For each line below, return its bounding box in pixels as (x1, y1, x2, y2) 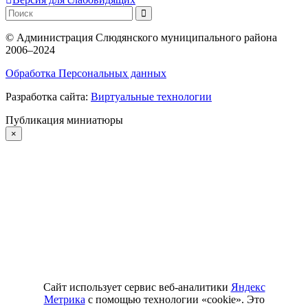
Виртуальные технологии (91, 90, 212, 102)
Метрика (43, 293, 85, 305)
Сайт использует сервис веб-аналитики (43, 280, 231, 293)
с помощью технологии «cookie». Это (85, 293, 265, 305)
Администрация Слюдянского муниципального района (14, 31, 277, 43)
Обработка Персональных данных (5, 67, 166, 79)
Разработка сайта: (5, 90, 91, 102)
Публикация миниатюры (5, 113, 123, 126)
